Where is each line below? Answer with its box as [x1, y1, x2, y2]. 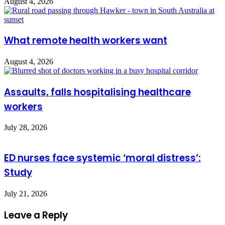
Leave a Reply [4, 208, 68, 222]
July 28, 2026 [4, 123, 47, 132]
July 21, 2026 [4, 189, 47, 198]
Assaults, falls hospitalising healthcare [4, 85, 191, 99]
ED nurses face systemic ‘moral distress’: [4, 151, 201, 165]
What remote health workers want [4, 34, 167, 48]
